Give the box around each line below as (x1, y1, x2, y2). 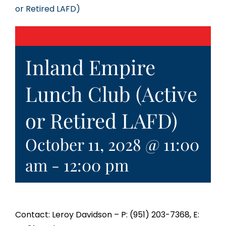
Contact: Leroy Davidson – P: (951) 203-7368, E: (15, 209, 199, 221)
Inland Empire (25, 53, 155, 81)
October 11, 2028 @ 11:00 (25, 133, 199, 155)
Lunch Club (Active (25, 80, 197, 107)
